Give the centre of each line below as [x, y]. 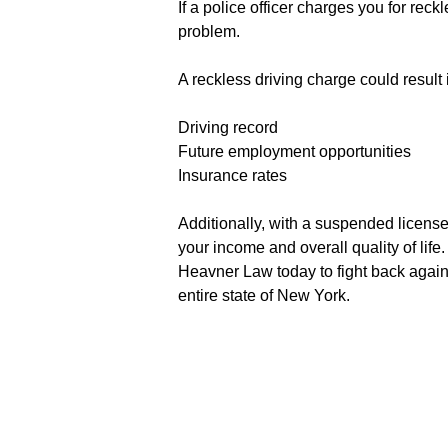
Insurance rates [232, 175]
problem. [209, 31]
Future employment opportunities [294, 151]
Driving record [228, 127]
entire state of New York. [264, 295]
